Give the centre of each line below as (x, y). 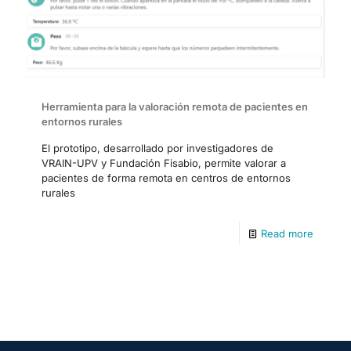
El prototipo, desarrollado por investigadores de (157, 148)
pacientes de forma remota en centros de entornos (166, 177)
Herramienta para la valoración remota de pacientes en (175, 106)
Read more (287, 233)
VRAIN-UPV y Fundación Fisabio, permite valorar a (164, 163)
